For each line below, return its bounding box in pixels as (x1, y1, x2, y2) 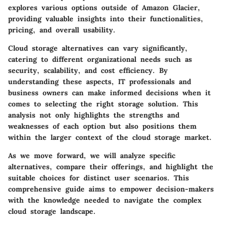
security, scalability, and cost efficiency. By (8, 65, 168, 75)
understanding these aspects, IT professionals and (8, 77, 191, 86)
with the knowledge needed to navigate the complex (8, 195, 202, 205)
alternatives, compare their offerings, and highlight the (8, 162, 213, 171)
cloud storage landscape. (8, 206, 96, 216)
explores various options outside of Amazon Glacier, (8, 3, 200, 12)
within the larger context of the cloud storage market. (8, 132, 212, 142)
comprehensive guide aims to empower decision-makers (8, 184, 214, 194)
